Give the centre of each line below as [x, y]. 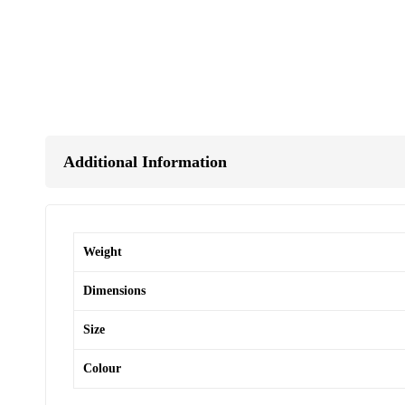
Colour [102, 368]
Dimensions [114, 291]
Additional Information [145, 162]
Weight [103, 252]
